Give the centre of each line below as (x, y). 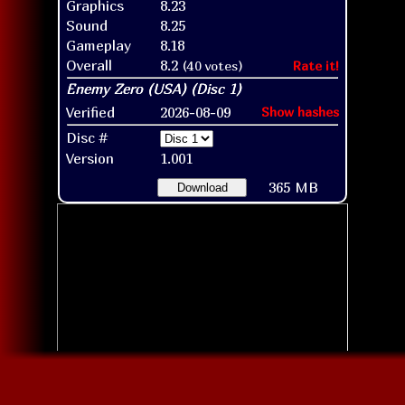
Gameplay (99, 45)
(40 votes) (213, 65)
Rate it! (316, 65)
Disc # (86, 137)
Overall (89, 65)
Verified (90, 112)
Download (202, 187)
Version (90, 158)
